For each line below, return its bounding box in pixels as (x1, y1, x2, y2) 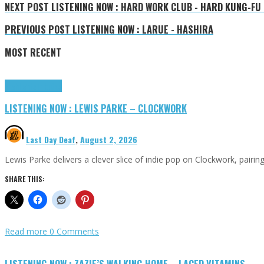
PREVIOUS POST (5, 22, 70, 37)
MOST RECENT (5, 44, 61, 60)
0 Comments (49, 225, 99, 237)
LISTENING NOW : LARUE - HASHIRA (70, 22, 213, 37)
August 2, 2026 (80, 133, 137, 146)
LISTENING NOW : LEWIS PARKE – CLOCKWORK (5, 100, 187, 115)
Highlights (5, 80, 36, 93)
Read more (5, 225, 49, 237)
